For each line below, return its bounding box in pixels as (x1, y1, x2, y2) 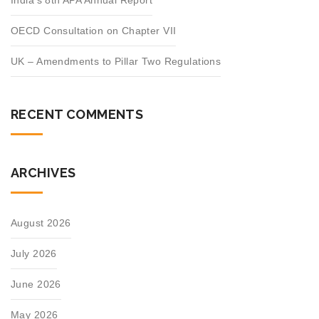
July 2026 (11, 248, 57, 259)
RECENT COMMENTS (11, 107, 144, 122)
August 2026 (11, 217, 71, 229)
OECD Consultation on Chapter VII (11, 25, 177, 36)
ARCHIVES (11, 165, 76, 180)
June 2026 (11, 278, 61, 290)
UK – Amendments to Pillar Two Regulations (11, 56, 221, 67)
